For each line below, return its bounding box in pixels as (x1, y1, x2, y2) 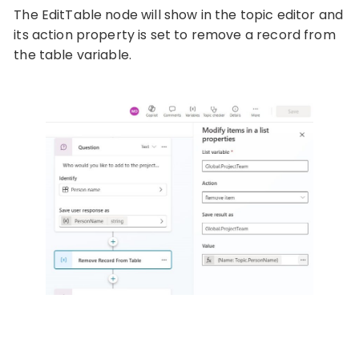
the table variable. (14, 45, 132, 64)
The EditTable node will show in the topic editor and (14, 5, 344, 24)
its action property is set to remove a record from (14, 25, 336, 44)
